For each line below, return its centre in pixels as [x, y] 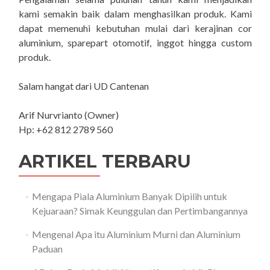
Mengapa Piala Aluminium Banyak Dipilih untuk [129, 196]
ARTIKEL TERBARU [105, 162]
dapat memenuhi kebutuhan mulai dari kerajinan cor [135, 28]
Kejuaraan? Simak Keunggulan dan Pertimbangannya [140, 211]
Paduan [47, 249]
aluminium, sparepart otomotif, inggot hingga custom [135, 43]
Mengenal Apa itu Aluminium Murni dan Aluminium [136, 234]
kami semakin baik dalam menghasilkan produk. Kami [135, 14]
